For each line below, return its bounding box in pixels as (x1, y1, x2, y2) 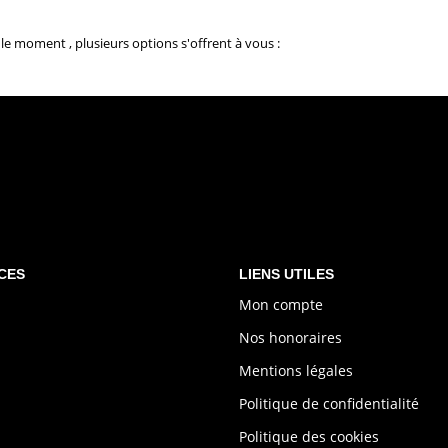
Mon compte (239, 294, 323, 314)
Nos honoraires (239, 327, 342, 347)
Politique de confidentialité (239, 393, 419, 413)
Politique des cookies (239, 426, 379, 446)
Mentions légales (239, 360, 353, 380)
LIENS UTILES (239, 266, 334, 283)
